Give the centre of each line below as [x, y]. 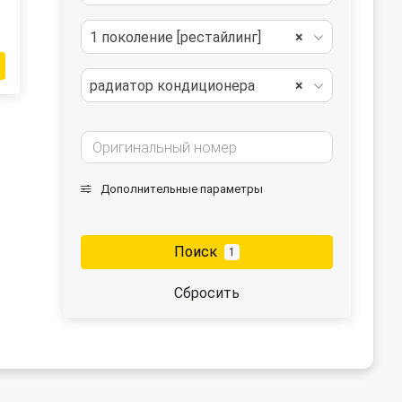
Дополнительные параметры [180, 189]
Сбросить [207, 293]
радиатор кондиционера [172, 86]
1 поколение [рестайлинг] [175, 37]
